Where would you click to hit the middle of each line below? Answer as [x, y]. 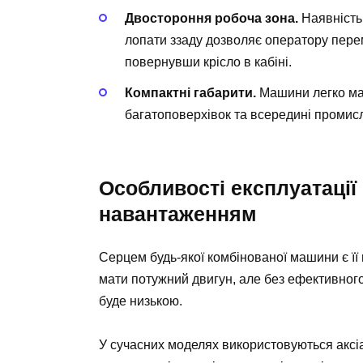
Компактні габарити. [190, 92]
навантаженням [178, 214]
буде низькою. [141, 301]
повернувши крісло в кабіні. [208, 62]
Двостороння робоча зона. [211, 18]
